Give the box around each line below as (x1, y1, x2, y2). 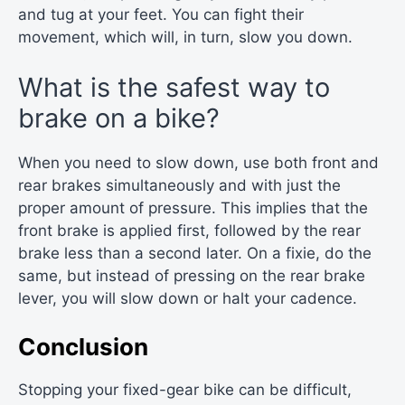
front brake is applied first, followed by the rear (18, 221, 361, 240)
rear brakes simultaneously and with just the (18, 175, 341, 194)
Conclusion (18, 333, 148, 362)
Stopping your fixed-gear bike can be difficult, (18, 381, 352, 400)
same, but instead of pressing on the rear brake (18, 266, 365, 285)
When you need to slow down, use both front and (18, 153, 379, 172)
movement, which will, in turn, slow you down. (18, 28, 353, 47)
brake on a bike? (18, 101, 220, 134)
